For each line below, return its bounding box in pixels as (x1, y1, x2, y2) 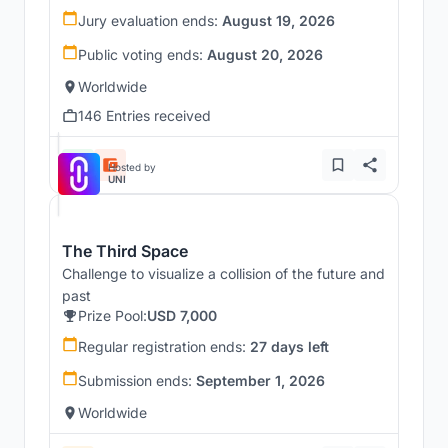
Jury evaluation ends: (78, 12, 222, 30)
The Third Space (62, 241, 188, 262)
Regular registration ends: (78, 338, 250, 356)
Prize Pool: (78, 307, 147, 325)
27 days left (250, 338, 329, 356)
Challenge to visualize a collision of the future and (62, 265, 385, 283)
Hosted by (108, 161, 156, 174)
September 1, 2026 (196, 372, 325, 390)
